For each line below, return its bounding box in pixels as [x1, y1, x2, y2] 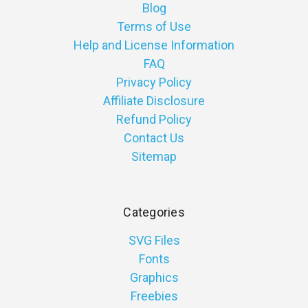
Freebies [130, 289, 178, 304]
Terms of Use [117, 19, 191, 34]
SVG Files [128, 233, 180, 248]
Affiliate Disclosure [103, 93, 205, 109]
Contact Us [124, 131, 184, 146]
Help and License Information [74, 38, 234, 53]
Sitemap [131, 149, 177, 164]
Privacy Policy [116, 75, 192, 90]
